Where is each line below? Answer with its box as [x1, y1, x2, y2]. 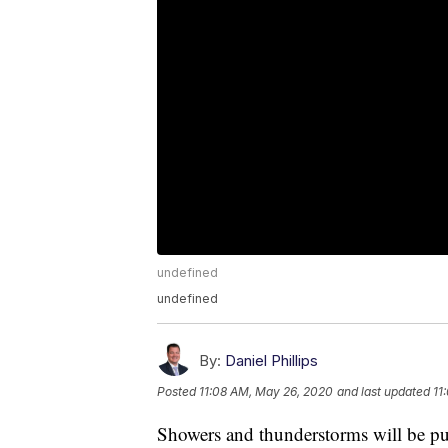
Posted [157, 384, 199, 400]
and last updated [337, 384, 430, 400]
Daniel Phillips [225, 351, 318, 371]
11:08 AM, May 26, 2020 [199, 384, 333, 400]
